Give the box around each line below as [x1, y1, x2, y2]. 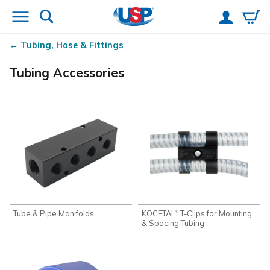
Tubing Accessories [10, 64, 124, 81]
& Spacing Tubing [142, 218, 205, 228]
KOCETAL [142, 209, 176, 219]
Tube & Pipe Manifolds [13, 209, 95, 219]
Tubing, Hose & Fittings [20, 40, 124, 51]
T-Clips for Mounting [178, 209, 253, 219]
